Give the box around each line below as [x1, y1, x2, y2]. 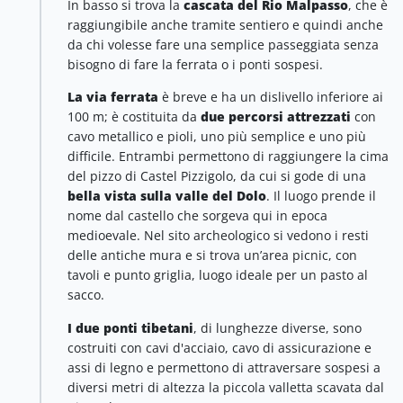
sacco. [67, 286, 104, 304]
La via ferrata [67, 88, 158, 106]
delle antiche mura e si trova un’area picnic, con [67, 246, 357, 264]
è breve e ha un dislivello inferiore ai [158, 88, 383, 106]
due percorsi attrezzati [201, 108, 351, 126]
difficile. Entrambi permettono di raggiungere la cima [67, 148, 389, 166]
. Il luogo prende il [266, 187, 376, 205]
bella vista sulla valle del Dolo [67, 187, 266, 205]
